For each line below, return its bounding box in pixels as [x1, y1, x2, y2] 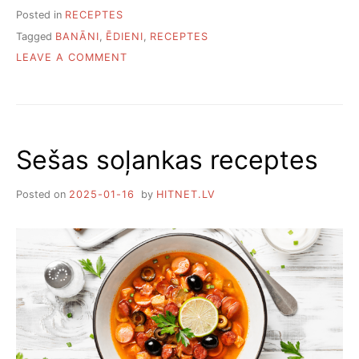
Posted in [16, 9, 65, 22]
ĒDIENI [106, 30, 143, 42]
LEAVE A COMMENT [16, 51, 127, 64]
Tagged [16, 30, 55, 42]
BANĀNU [127, 99, 175, 111]
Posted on [16, 188, 69, 200]
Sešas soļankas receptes [16, 144, 318, 176]
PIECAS [127, 67, 167, 79]
